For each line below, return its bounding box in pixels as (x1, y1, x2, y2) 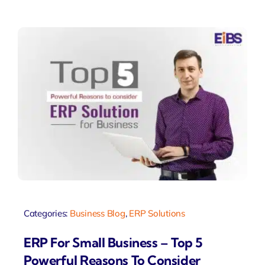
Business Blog (69, 207, 125, 219)
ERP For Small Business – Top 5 (23, 234, 203, 251)
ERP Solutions (129, 207, 185, 219)
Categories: (23, 207, 70, 219)
